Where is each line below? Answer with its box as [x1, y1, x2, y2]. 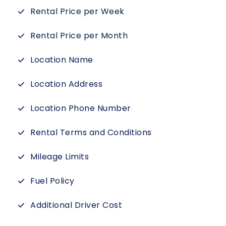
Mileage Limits [30, 151, 89, 163]
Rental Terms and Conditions [30, 127, 152, 139]
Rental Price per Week [30, 6, 125, 18]
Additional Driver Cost [30, 199, 122, 211]
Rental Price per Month [30, 30, 128, 42]
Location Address [30, 78, 102, 90]
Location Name [30, 54, 93, 66]
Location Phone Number [30, 102, 131, 115]
